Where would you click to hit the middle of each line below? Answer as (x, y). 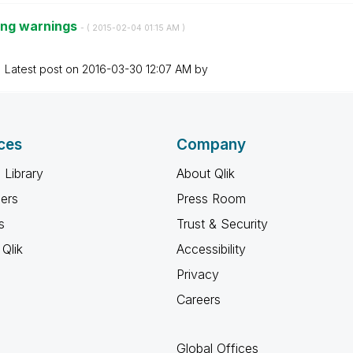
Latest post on (43, 69)
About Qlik (206, 173)
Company (211, 145)
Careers (199, 299)
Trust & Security (222, 224)
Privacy (198, 274)
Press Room (211, 199)
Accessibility (211, 249)
